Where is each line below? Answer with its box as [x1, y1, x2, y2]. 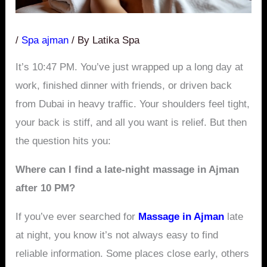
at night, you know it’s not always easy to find [15, 229, 219, 241]
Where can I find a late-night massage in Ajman [15, 164, 240, 176]
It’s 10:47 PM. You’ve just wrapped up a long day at [15, 61, 244, 73]
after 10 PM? [15, 182, 76, 194]
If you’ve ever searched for [15, 211, 139, 223]
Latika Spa [92, 35, 140, 46]
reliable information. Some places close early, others [15, 248, 250, 260]
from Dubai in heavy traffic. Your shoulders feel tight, [15, 98, 250, 110]
